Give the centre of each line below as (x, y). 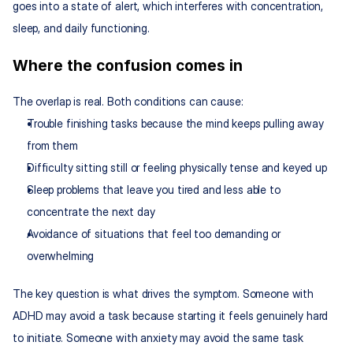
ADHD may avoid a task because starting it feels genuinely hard (171, 316)
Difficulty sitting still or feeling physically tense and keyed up (177, 168)
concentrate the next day (91, 212)
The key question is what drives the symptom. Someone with (163, 294)
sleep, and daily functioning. (81, 28)
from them (52, 146)
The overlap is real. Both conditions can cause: (128, 102)
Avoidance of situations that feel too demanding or (154, 234)
